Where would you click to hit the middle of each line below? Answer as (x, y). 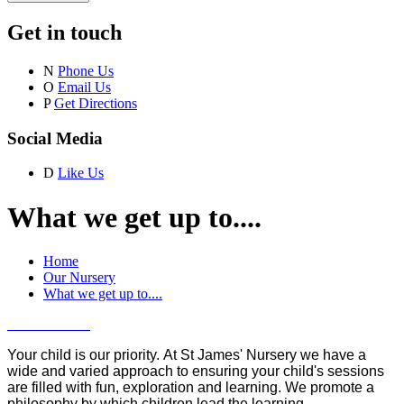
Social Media (55, 138)
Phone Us (86, 70)
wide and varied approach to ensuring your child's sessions (196, 372)
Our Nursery (79, 278)
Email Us (84, 87)
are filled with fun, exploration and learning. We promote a (191, 388)
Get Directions (96, 103)
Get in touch (64, 32)
